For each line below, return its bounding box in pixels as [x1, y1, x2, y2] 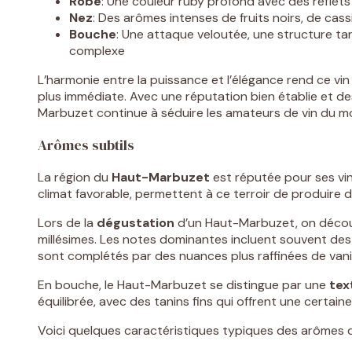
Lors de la [38, 214, 97, 232]
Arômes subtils [38, 135, 134, 156]
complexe [69, 42, 125, 60]
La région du [38, 169, 112, 186]
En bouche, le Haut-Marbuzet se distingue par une [38, 277, 329, 294]
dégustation [97, 214, 174, 232]
